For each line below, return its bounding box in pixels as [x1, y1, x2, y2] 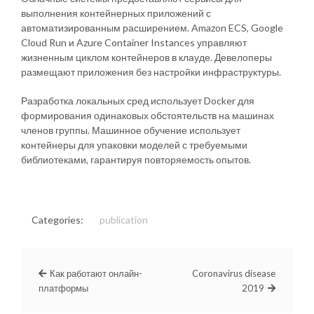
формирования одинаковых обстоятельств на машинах [21, 109, 274, 121]
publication [100, 213, 148, 226]
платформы [39, 282, 88, 294]
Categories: [32, 213, 83, 226]
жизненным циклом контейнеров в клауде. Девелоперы [21, 50, 272, 63]
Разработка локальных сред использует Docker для [21, 94, 254, 107]
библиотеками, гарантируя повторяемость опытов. [21, 153, 251, 165]
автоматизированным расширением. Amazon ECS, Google [21, 21, 283, 34]
